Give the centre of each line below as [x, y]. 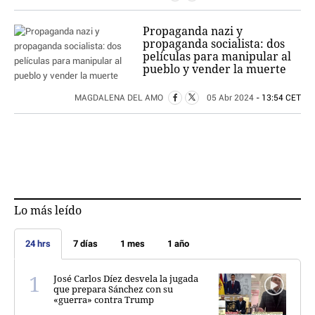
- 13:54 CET [277, 98]
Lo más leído [48, 211]
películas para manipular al [217, 56]
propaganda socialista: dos [214, 43]
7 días [85, 244]
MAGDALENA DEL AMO [120, 98]
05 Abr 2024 [230, 98]
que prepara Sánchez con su [113, 289]
